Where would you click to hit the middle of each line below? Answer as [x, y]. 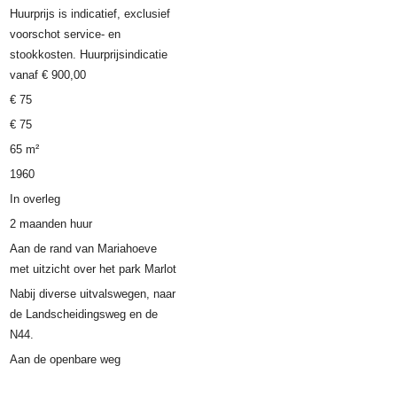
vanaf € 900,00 [48, 75]
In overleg [35, 199]
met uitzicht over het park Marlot [93, 269]
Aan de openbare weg [66, 360]
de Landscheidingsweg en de [84, 315]
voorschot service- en [66, 35]
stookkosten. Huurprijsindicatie [89, 55]
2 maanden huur [51, 224]
